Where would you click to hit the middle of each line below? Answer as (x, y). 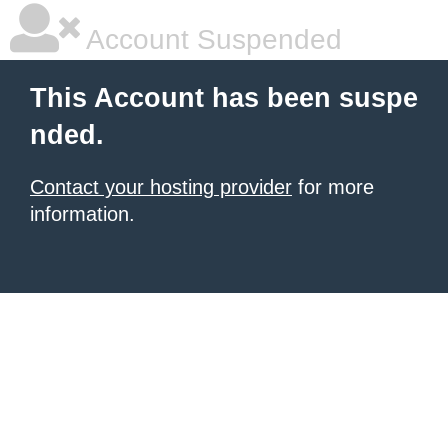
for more (333, 187)
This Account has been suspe (224, 98)
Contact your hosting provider (161, 187)
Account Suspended (211, 39)
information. (82, 214)
